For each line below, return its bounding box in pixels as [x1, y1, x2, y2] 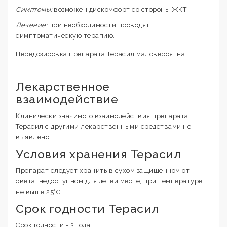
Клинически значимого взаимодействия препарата [16, 112, 188, 120]
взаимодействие [16, 92, 118, 106]
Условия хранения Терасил [16, 147, 181, 161]
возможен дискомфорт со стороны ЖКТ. [52, 6, 188, 13]
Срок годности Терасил [16, 202, 159, 215]
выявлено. [16, 133, 51, 141]
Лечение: [16, 21, 47, 29]
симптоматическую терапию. [16, 32, 115, 40]
